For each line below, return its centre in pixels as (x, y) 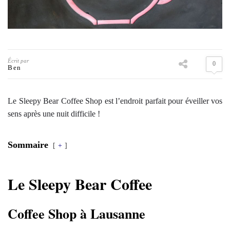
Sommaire (28, 145)
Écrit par (18, 60)
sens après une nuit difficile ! (54, 113)
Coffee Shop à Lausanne (76, 213)
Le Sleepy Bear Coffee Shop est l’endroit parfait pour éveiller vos (115, 101)
